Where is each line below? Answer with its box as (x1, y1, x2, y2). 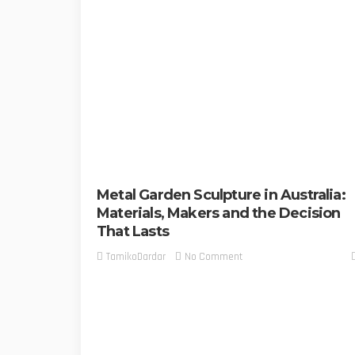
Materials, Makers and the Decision (97, 204, 341, 222)
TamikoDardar (106, 250, 166, 264)
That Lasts (97, 222, 169, 240)
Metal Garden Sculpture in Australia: (97, 185, 345, 204)
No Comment (185, 250, 242, 264)
